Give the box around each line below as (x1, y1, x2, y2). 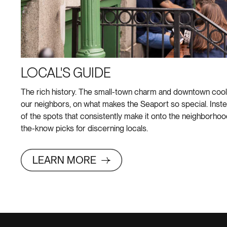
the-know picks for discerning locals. (21, 124, 148, 133)
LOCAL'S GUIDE (21, 67, 111, 80)
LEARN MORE (32, 155, 99, 166)
